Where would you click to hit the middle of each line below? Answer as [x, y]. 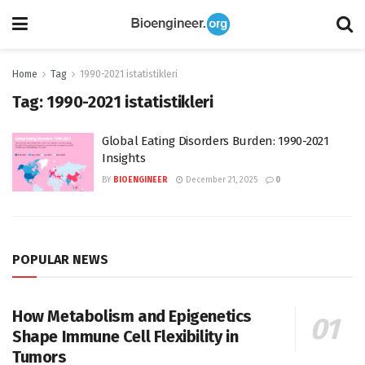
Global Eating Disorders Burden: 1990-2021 [215, 141]
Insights [124, 158]
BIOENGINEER [141, 180]
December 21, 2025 [220, 180]
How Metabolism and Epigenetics [132, 316]
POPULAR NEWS [60, 259]
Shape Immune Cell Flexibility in [125, 336]
